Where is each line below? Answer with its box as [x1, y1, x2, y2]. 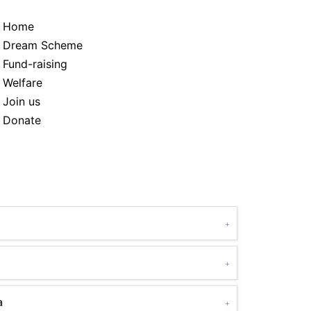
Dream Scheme [3, 38, 83, 52]
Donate [3, 113, 41, 127]
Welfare [3, 76, 42, 90]
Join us [3, 94, 40, 108]
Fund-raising [3, 57, 67, 71]
